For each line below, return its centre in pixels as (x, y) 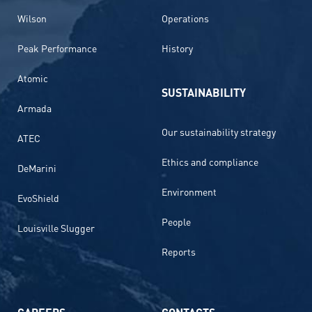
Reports (179, 251)
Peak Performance (57, 48)
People (176, 221)
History (177, 48)
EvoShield (38, 198)
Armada (34, 108)
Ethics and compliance (210, 162)
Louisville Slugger (56, 228)
